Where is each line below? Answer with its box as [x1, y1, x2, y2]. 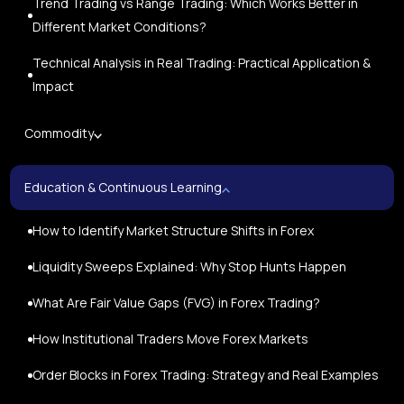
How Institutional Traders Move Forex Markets [32, 330, 309, 348]
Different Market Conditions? [32, 18, 207, 36]
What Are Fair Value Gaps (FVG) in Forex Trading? [32, 294, 321, 312]
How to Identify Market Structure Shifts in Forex [32, 222, 315, 240]
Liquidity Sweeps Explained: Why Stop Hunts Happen [32, 258, 347, 276]
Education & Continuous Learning [24, 179, 223, 197]
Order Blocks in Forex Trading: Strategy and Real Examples [32, 366, 380, 384]
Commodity [24, 124, 95, 142]
